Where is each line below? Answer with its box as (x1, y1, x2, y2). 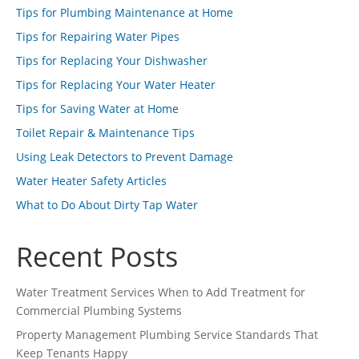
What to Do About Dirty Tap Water (16, 197, 198, 212)
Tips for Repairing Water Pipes (16, 29, 179, 44)
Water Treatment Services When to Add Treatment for (16, 284, 305, 300)
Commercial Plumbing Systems (16, 303, 182, 318)
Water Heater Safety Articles (16, 173, 167, 188)
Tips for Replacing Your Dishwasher (16, 53, 208, 68)
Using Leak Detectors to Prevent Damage (16, 149, 233, 164)
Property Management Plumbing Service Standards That (16, 327, 318, 342)
